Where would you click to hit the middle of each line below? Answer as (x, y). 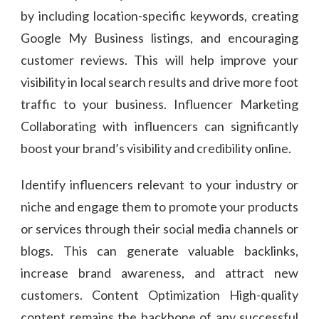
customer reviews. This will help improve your (159, 59)
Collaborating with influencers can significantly (159, 126)
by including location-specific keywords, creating (159, 15)
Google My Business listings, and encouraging (159, 37)
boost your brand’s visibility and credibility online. (156, 148)
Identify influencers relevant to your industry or (159, 184)
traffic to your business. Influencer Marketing (159, 104)
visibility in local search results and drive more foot (159, 82)
